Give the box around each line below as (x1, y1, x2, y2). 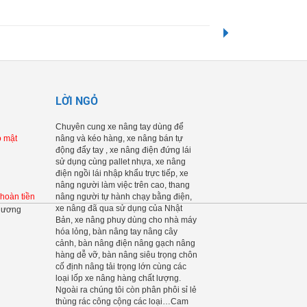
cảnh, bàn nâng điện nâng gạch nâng (56, 238, 195, 248)
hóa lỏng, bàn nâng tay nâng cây (56, 227, 177, 236)
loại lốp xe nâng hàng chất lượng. (56, 273, 181, 283)
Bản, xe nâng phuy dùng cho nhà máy (56, 215, 197, 225)
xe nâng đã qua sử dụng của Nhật (56, 204, 182, 213)
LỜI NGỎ (56, 95, 98, 108)
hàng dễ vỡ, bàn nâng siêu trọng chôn (56, 250, 197, 260)
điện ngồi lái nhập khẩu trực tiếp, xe (56, 169, 188, 178)
